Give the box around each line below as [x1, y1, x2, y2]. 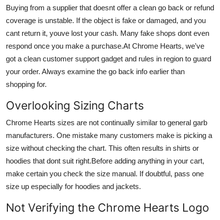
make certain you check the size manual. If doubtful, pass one [6, 169, 204, 178]
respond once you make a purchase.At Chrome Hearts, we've [6, 41, 204, 50]
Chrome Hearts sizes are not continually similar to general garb [6, 118, 207, 127]
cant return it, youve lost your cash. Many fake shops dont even [6, 28, 209, 37]
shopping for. [6, 80, 47, 88]
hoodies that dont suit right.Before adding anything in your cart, [6, 156, 204, 165]
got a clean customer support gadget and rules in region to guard [6, 54, 211, 63]
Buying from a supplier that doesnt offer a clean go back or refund [6, 3, 214, 12]
